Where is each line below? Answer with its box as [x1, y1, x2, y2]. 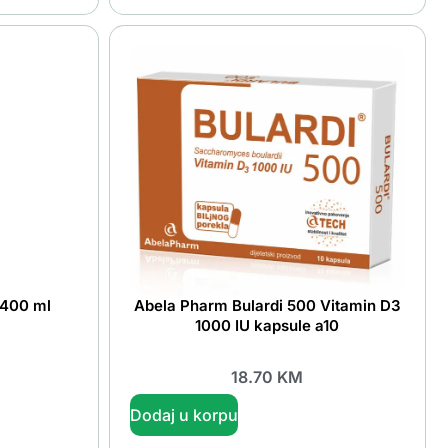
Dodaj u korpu [129, 404, 238, 425]
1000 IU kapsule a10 [195, 316, 340, 336]
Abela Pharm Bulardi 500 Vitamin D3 [133, 296, 401, 316]
